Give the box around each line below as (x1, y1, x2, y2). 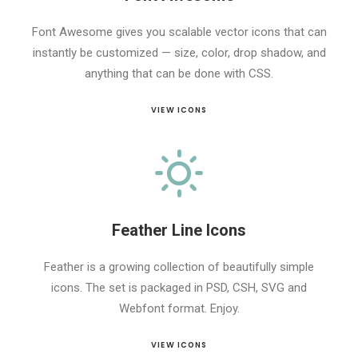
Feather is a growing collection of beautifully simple (44, 260, 314, 274)
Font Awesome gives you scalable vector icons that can (31, 25, 327, 39)
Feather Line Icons (112, 221, 246, 240)
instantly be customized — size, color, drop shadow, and (32, 46, 326, 60)
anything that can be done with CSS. (85, 66, 273, 81)
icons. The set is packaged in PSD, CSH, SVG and (51, 280, 307, 295)
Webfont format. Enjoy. (118, 301, 240, 316)
